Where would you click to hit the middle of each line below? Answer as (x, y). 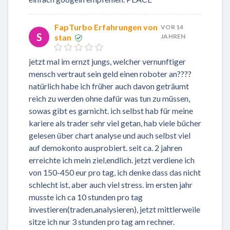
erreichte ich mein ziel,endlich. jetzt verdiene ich (112, 160)
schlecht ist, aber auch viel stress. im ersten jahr (111, 185)
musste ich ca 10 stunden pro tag (86, 197)
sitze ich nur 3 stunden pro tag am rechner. (102, 222)
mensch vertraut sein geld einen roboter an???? (110, 74)
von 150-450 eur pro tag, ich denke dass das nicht (115, 172)
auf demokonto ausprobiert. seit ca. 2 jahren (106, 148)
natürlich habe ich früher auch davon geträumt (109, 86)
